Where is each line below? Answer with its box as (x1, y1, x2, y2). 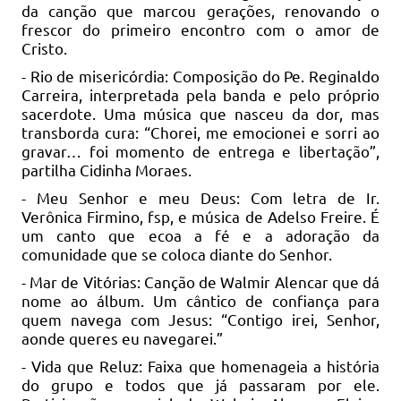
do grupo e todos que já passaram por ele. (21, 374, 380, 394)
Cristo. (21, 38, 67, 57)
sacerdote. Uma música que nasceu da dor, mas (21, 103, 380, 123)
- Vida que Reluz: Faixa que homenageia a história (21, 355, 380, 375)
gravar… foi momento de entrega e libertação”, (21, 141, 380, 160)
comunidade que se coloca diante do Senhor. (21, 243, 332, 263)
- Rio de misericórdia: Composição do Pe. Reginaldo (21, 65, 380, 85)
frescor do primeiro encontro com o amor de (21, 19, 380, 38)
